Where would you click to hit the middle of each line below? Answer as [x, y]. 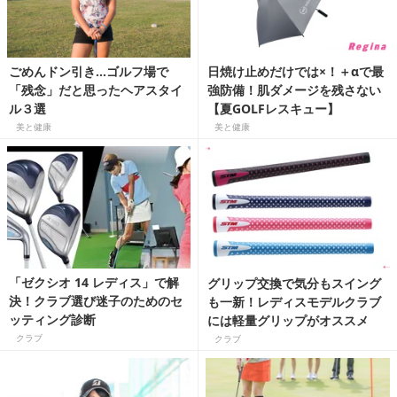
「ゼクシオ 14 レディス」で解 [94, 283]
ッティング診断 [52, 320]
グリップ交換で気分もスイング [294, 283]
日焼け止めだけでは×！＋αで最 [296, 72]
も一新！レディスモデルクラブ [294, 301]
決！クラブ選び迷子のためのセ [96, 301]
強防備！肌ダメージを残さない [294, 90]
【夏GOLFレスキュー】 [273, 109]
